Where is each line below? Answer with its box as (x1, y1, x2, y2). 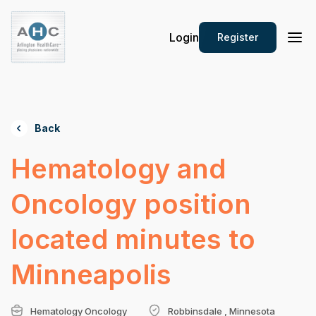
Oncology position (11, 188, 251, 220)
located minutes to (11, 223, 255, 255)
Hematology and (11, 152, 226, 185)
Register (217, 30, 258, 43)
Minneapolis (11, 258, 171, 291)
